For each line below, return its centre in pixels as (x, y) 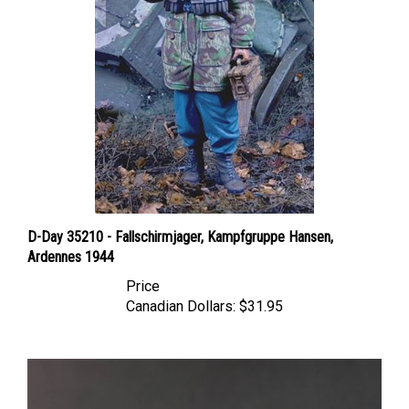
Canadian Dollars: (181, 289)
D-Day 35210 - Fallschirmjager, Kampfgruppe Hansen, (180, 220)
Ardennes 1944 (71, 240)
